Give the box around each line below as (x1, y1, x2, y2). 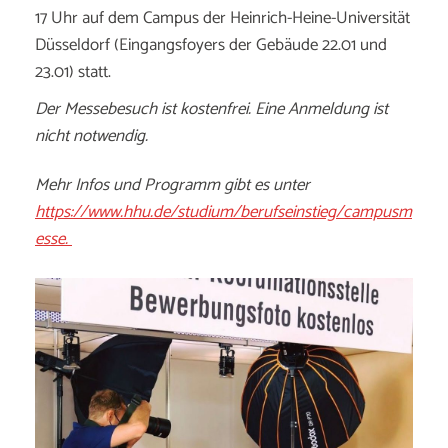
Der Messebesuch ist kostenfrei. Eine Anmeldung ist (35, 95, 388, 123)
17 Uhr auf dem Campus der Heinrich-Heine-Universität (35, 4, 410, 32)
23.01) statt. (35, 58, 111, 86)
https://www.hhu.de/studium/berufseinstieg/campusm (35, 198, 412, 226)
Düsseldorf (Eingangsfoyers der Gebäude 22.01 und (35, 31, 387, 59)
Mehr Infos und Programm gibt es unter (35, 171, 310, 199)
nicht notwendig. (35, 122, 148, 150)
